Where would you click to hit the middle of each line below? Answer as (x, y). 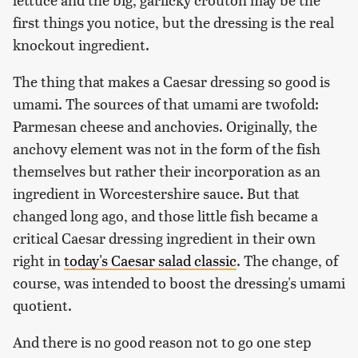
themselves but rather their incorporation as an (167, 171)
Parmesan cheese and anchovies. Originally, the (165, 126)
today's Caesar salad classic (150, 261)
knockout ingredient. (81, 45)
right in (38, 261)
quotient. (42, 305)
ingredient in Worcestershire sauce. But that (156, 193)
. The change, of (287, 261)
